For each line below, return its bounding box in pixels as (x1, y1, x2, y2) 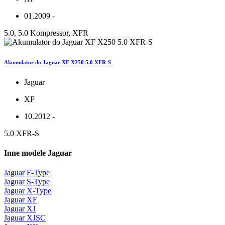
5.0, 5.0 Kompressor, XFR (4, 28, 88, 37)
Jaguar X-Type (4, 186, 51, 195)
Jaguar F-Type (4, 168, 50, 177)
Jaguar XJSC (4, 213, 46, 222)
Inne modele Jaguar (4, 149, 72, 158)
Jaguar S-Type (4, 177, 50, 186)
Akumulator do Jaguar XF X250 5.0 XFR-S (4, 59, 111, 65)
